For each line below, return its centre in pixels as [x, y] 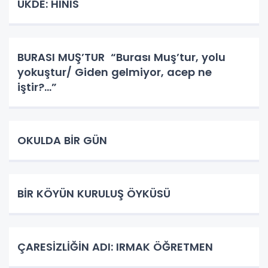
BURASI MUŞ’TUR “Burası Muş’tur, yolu [121, 57]
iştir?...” [39, 87]
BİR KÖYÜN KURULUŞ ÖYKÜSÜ [94, 193]
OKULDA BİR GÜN [62, 140]
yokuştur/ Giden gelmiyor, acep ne [115, 72]
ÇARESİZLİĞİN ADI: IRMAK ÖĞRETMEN [115, 246]
